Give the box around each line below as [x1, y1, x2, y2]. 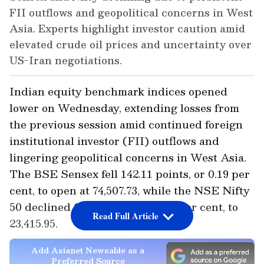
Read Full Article [92, 209, 159, 223]
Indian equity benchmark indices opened [9, 82, 227, 100]
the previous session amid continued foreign [9, 115, 243, 133]
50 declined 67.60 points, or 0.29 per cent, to [9, 198, 238, 216]
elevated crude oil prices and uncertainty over [9, 36, 252, 53]
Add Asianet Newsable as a [31, 243, 144, 257]
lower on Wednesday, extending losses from [9, 99, 239, 117]
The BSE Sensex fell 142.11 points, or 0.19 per [9, 165, 250, 183]
